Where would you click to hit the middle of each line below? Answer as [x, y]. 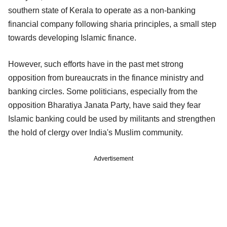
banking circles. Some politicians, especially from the [103, 92]
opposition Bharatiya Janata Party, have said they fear [104, 105]
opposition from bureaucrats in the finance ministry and [106, 78]
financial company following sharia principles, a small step [112, 24]
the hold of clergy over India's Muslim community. [96, 133]
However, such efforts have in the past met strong [96, 64]
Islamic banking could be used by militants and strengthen [112, 119]
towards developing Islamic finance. [72, 38]
